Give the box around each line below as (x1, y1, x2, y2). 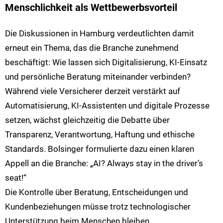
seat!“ (5, 173, 26, 183)
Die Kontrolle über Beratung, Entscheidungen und (5, 187, 188, 198)
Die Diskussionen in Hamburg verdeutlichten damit (5, 28, 194, 39)
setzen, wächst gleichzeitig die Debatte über (5, 115, 170, 125)
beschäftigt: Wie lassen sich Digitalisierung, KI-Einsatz (5, 57, 207, 68)
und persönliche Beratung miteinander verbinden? (5, 72, 191, 82)
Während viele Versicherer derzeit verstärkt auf (5, 86, 180, 97)
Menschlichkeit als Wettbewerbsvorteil (5, 2, 177, 14)
